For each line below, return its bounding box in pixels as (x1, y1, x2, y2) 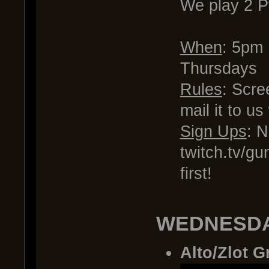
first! (180, 165, 212, 183)
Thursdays (180, 59, 257, 77)
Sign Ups (180, 122, 247, 141)
